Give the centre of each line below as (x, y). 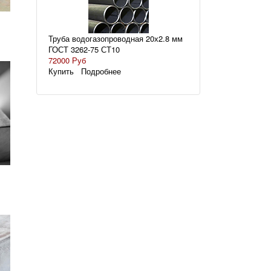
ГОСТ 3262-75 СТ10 (84, 49)
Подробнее (101, 71)
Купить (61, 71)
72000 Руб (67, 60)
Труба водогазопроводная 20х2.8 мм (115, 38)
